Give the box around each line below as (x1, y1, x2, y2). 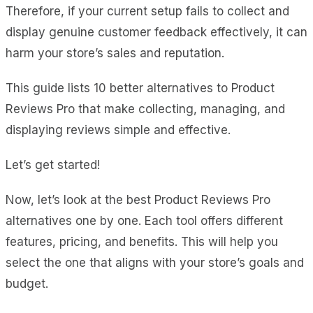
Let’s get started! (6, 157, 100, 172)
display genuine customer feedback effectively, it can (6, 24, 307, 39)
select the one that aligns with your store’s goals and (6, 255, 304, 270)
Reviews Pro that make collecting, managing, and (6, 101, 285, 116)
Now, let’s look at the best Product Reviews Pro (6, 192, 270, 207)
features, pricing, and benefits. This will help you (6, 234, 278, 249)
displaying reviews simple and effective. (6, 122, 231, 137)
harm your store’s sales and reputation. (6, 45, 224, 60)
